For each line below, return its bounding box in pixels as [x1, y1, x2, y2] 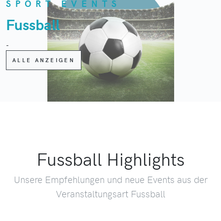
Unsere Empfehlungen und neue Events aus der [13, 173, 208, 185]
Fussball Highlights [37, 147, 184, 171]
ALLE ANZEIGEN [12, 56, 75, 64]
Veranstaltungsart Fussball [56, 187, 165, 200]
